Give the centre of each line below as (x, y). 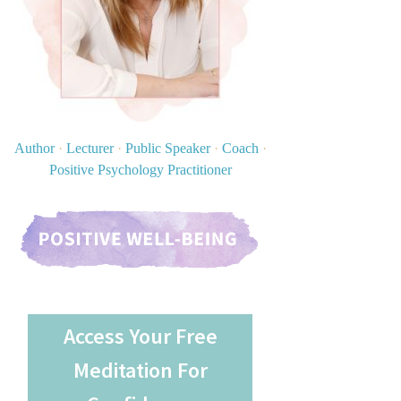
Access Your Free (140, 336)
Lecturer (90, 148)
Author (36, 148)
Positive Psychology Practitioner (140, 170)
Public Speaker (167, 148)
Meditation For (140, 370)
